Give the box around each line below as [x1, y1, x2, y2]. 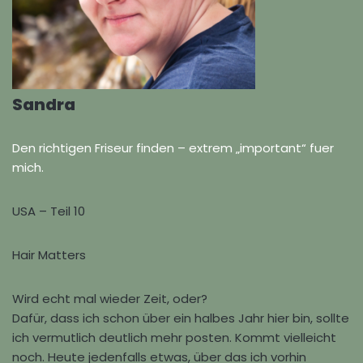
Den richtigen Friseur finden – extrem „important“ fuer [12, 139, 334, 156]
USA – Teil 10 [12, 203, 85, 220]
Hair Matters [12, 246, 86, 263]
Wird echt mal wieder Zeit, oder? [12, 290, 207, 307]
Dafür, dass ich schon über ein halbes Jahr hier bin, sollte [12, 310, 349, 327]
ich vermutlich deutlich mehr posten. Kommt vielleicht [12, 329, 336, 346]
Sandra [12, 93, 75, 116]
